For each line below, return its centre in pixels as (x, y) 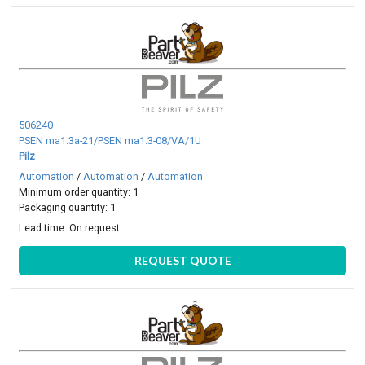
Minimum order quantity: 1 (79, 191)
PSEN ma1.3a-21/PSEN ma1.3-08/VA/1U (110, 140)
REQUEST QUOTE (182, 260)
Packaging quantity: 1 (68, 207)
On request (95, 228)
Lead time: (44, 228)
